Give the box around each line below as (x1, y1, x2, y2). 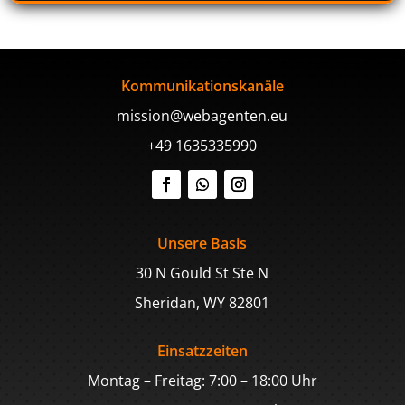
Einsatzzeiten (156, 341, 248, 362)
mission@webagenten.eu (117, 106, 288, 127)
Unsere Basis (157, 233, 248, 254)
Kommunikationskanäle (120, 76, 284, 97)
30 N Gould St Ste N (136, 263, 269, 284)
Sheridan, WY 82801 (135, 293, 270, 314)
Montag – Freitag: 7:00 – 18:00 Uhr (87, 371, 317, 391)
